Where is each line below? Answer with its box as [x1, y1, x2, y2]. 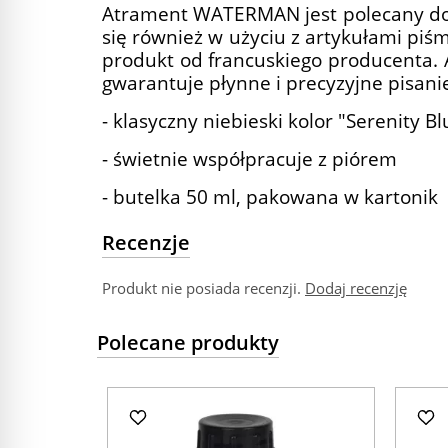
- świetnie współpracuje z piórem [102, 146, 397, 171]
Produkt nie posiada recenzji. [102, 278, 305, 298]
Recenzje [102, 229, 190, 256]
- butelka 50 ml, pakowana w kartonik [102, 184, 438, 209]
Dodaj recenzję [305, 278, 407, 298]
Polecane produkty [97, 329, 279, 356]
